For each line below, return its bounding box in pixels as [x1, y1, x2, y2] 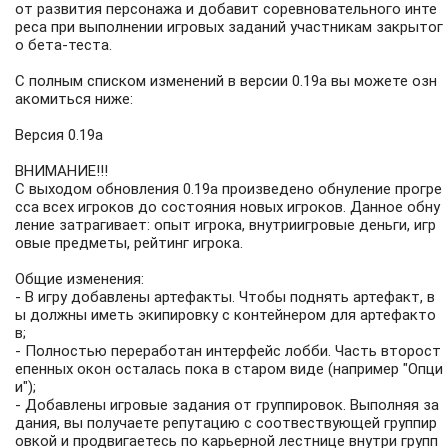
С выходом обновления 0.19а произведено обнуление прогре [15, 180, 442, 198]
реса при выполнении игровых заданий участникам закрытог [15, 18, 443, 36]
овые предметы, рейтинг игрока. [15, 234, 243, 252]
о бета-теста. [15, 36, 112, 54]
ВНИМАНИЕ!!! [15, 162, 108, 180]
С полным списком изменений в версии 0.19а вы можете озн [15, 72, 437, 90]
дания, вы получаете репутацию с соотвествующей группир [15, 414, 437, 432]
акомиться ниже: [15, 90, 133, 108]
